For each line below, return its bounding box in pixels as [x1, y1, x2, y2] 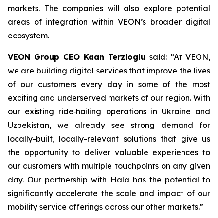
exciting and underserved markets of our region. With [8, 93, 210, 103]
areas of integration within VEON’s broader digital [8, 17, 210, 27]
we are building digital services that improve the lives [8, 66, 210, 75]
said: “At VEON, [149, 52, 210, 62]
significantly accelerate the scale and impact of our [8, 188, 210, 198]
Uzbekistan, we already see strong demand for [8, 120, 210, 130]
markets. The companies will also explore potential [8, 3, 210, 13]
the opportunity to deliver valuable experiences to [8, 147, 210, 157]
